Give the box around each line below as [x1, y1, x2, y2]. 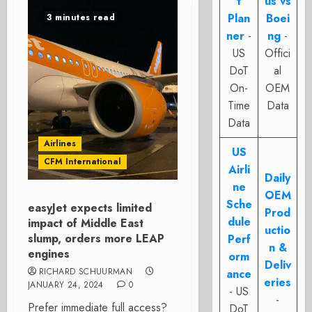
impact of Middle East [28, 215, 143, 231]
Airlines [44, 137, 76, 150]
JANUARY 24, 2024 [28, 279, 104, 291]
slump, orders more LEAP [28, 231, 164, 247]
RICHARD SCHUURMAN [39, 265, 133, 278]
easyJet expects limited [28, 200, 152, 216]
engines [28, 246, 70, 262]
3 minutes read [47, 11, 115, 24]
